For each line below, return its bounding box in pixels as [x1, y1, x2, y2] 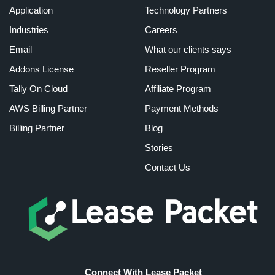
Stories [144, 142, 173, 153]
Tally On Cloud [9, 83, 68, 95]
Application [9, 5, 53, 16]
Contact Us [144, 162, 190, 173]
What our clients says [144, 44, 231, 55]
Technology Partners [144, 5, 227, 16]
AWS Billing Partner [9, 103, 87, 114]
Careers [144, 25, 177, 36]
